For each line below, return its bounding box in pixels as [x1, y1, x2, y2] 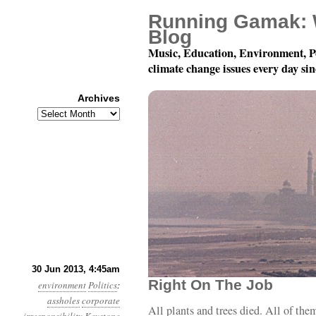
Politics [88, 279, 117, 291]
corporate [82, 294, 120, 307]
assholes [47, 294, 80, 307]
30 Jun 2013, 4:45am [32, 264, 120, 274]
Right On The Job [148, 276, 273, 293]
